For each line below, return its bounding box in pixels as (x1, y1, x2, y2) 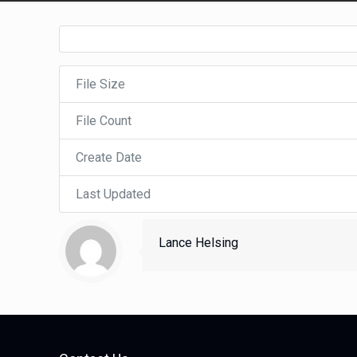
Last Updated (76, 186, 151, 202)
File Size (76, 76, 126, 92)
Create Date (76, 150, 143, 165)
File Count (76, 113, 132, 128)
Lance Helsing (159, 235, 239, 250)
